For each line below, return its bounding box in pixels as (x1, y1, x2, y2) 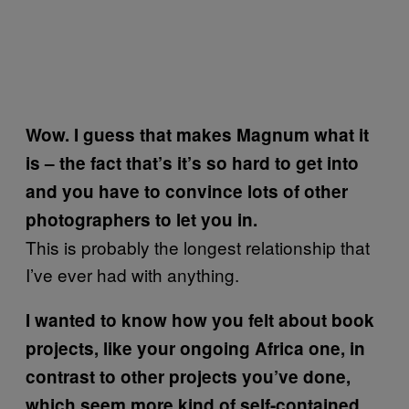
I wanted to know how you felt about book (26, 307, 374, 332)
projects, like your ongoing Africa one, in (26, 335, 365, 361)
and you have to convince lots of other (26, 178, 348, 204)
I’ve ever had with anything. (26, 261, 239, 287)
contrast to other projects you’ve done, (26, 363, 351, 389)
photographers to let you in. (26, 206, 257, 232)
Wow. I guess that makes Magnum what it (26, 121, 369, 147)
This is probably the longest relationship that (26, 234, 370, 259)
